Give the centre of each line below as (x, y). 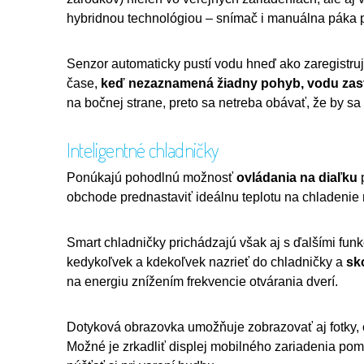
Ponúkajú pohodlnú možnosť (152, 177)
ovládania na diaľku (297, 177)
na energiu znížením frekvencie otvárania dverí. (202, 281)
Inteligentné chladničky (143, 149)
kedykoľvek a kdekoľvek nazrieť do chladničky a (206, 262)
